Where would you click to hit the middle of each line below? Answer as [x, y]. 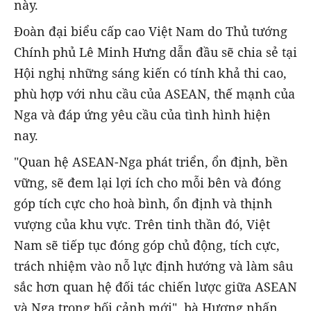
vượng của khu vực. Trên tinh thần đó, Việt [142, 224]
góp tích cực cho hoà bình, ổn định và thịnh [143, 203]
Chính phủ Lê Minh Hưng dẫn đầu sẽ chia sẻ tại [155, 52]
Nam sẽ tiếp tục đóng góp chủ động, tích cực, [147, 245]
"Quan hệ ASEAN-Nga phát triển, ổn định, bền [151, 161]
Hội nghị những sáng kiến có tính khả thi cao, [150, 73]
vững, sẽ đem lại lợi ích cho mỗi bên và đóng [148, 182]
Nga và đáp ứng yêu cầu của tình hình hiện [142, 114]
